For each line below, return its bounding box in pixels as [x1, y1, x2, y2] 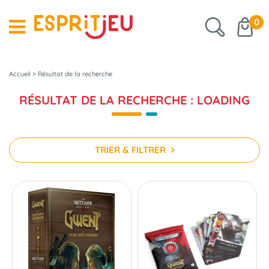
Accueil [9, 70, 31, 78]
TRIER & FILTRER [95, 144, 168, 156]
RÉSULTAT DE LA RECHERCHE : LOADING [19, 92, 250, 107]
